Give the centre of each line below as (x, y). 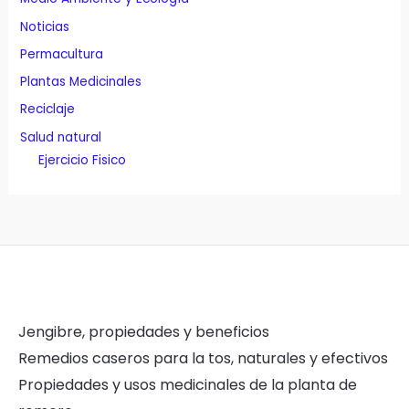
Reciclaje (48, 110)
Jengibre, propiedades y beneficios (144, 332)
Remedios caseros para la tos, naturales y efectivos (203, 358)
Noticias (45, 26)
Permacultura (62, 54)
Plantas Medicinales (81, 82)
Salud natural (61, 137)
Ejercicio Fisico (83, 160)
